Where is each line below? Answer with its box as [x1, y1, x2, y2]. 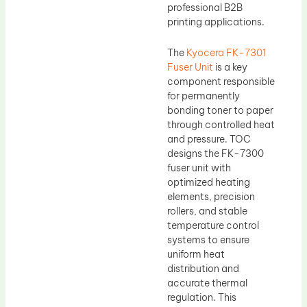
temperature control [167, 219, 259, 232]
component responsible [167, 75, 275, 88]
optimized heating [167, 176, 250, 189]
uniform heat [167, 248, 225, 261]
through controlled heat [167, 119, 275, 132]
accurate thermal [167, 277, 247, 290]
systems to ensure [167, 234, 249, 247]
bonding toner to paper [167, 104, 273, 117]
